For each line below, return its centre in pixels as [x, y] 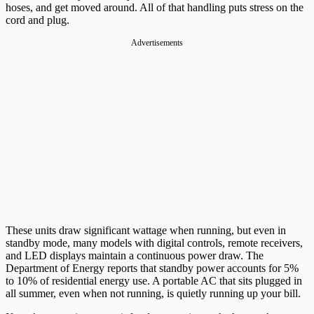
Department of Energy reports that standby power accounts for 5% [152, 268]
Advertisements [157, 43]
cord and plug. [37, 20]
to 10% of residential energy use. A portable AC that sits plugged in [154, 281]
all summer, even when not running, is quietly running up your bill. [153, 294]
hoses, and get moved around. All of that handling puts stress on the [155, 8]
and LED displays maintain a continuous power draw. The [135, 256]
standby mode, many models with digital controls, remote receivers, [154, 243]
